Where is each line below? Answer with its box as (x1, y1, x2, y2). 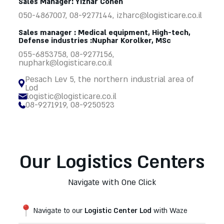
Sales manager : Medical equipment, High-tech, (18, 27, 190, 37)
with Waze (153, 205, 187, 215)
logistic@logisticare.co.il (26, 90, 116, 102)
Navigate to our (33, 205, 84, 215)
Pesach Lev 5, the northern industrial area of (24, 73, 194, 85)
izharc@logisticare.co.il (116, 10, 202, 21)
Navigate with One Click (68, 176, 156, 188)
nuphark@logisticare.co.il (18, 57, 112, 68)
